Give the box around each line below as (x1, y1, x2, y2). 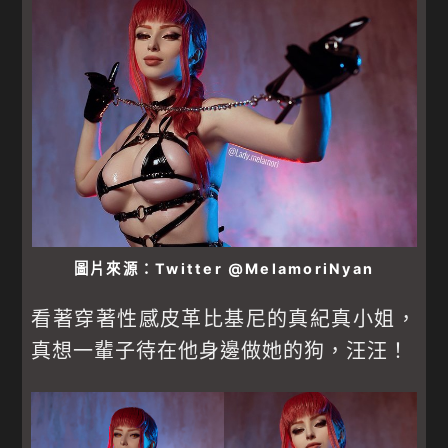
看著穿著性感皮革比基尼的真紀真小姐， (31, 306, 417, 331)
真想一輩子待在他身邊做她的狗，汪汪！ (31, 338, 410, 363)
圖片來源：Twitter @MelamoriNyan (73, 260, 375, 278)
